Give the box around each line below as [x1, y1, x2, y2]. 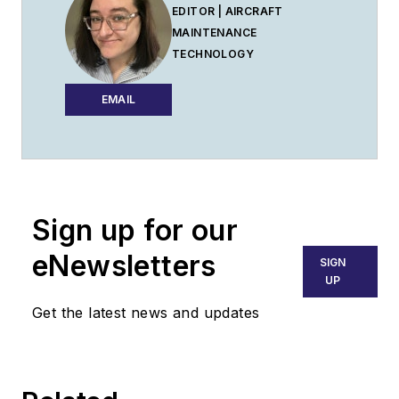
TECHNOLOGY [172, 47, 255, 61]
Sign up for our [32, 212, 238, 248]
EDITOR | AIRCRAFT [172, 4, 283, 19]
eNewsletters [32, 248, 216, 283]
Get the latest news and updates [32, 303, 260, 322]
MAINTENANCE [172, 26, 257, 40]
